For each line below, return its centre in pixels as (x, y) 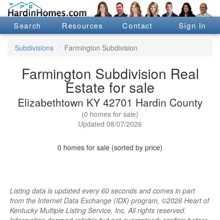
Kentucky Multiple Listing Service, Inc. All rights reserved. (98, 210)
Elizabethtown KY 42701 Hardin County (110, 102)
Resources (82, 25)
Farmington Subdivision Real (110, 73)
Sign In (192, 25)
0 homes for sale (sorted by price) (110, 148)
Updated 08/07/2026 (110, 124)
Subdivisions (34, 48)
